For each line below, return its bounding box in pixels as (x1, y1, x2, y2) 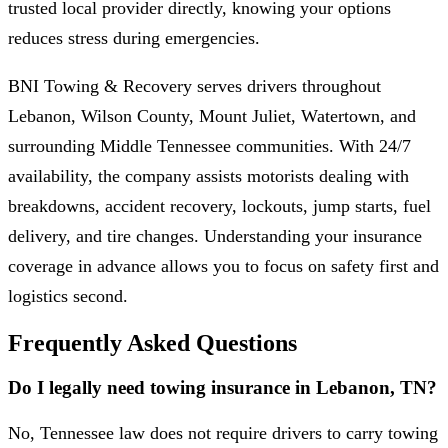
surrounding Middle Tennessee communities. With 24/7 (8, 135, 411, 156)
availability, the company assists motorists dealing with (8, 165, 409, 186)
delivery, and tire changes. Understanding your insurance (8, 225, 422, 246)
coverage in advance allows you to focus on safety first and (8, 255, 439, 276)
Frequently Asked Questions (8, 330, 297, 357)
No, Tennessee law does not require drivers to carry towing (8, 423, 438, 444)
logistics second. (8, 285, 128, 306)
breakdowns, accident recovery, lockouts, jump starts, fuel (8, 195, 431, 216)
